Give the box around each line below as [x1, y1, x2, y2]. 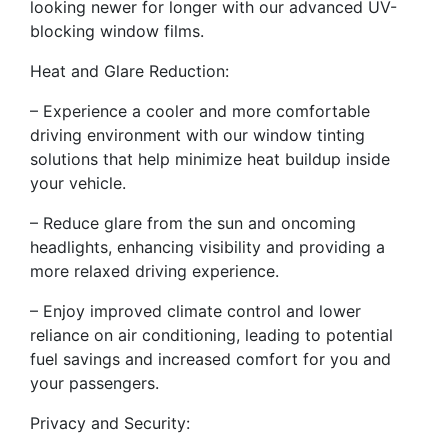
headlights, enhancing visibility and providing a [30, 237, 385, 258]
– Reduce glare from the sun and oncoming [30, 213, 356, 234]
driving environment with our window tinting [30, 125, 365, 146]
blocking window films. [30, 21, 204, 42]
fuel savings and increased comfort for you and [30, 349, 391, 370]
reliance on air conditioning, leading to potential [30, 325, 393, 346]
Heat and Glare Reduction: [30, 61, 229, 82]
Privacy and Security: [30, 413, 190, 434]
